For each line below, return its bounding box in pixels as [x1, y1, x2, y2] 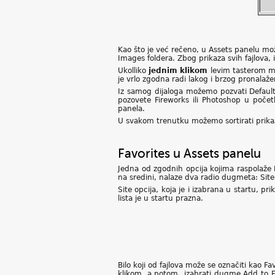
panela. [118, 104, 145, 113]
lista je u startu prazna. [118, 194, 206, 203]
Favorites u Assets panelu [118, 147, 261, 161]
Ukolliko [118, 66, 149, 75]
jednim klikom [149, 66, 211, 75]
